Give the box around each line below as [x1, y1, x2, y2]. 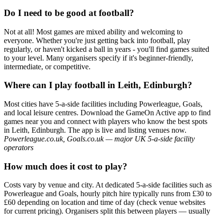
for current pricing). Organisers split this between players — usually [4, 207, 210, 216]
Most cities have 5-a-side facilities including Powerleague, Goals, [4, 100, 202, 108]
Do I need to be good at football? [4, 7, 134, 18]
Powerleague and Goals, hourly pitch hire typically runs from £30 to [4, 189, 212, 198]
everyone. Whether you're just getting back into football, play [4, 36, 190, 45]
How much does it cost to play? [4, 161, 127, 171]
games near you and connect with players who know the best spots [4, 117, 207, 125]
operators [4, 143, 33, 152]
